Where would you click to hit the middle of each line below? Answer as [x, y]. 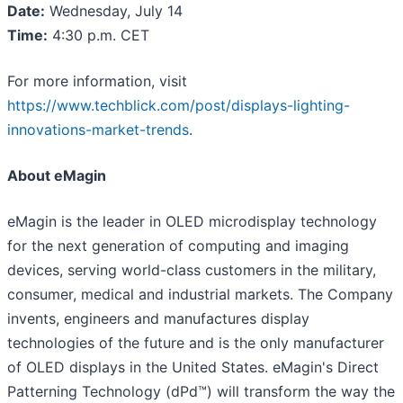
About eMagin [57, 176]
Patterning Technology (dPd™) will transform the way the [201, 392]
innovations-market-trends [98, 130]
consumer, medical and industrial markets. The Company [200, 295]
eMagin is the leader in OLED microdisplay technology [192, 222]
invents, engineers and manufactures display [158, 319]
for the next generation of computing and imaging [178, 246]
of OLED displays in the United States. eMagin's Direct [193, 367]
